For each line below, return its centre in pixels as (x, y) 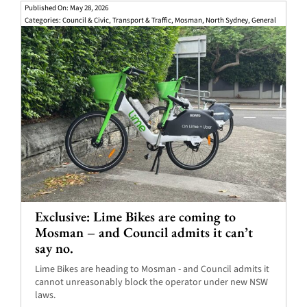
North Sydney (226, 20)
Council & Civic (85, 20)
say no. (54, 248)
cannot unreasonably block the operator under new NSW (151, 283)
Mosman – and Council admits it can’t (144, 233)
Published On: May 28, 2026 (66, 8)
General (263, 20)
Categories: (43, 20)
